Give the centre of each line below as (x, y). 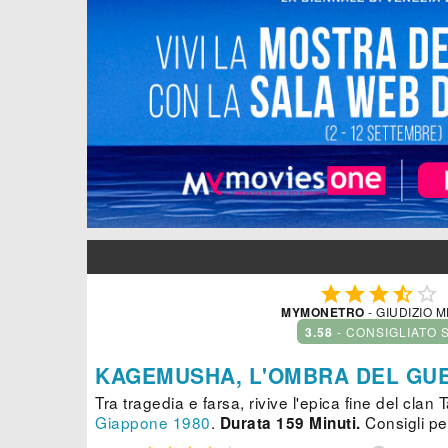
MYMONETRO (323, 312)
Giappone (131, 422)
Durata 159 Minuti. (290, 423)
